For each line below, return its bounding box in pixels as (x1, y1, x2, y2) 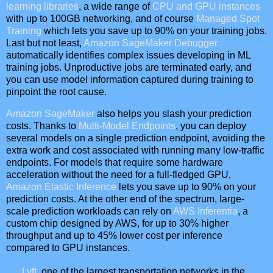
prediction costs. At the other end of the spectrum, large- (6, 194, 244, 205)
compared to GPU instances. (6, 243, 130, 253)
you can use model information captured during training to (6, 74, 253, 85)
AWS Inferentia (173, 206, 238, 217)
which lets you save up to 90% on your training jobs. (41, 26, 267, 37)
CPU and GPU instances (152, 1, 260, 12)
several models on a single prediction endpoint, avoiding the (6, 133, 265, 144)
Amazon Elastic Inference (6, 182, 116, 193)
